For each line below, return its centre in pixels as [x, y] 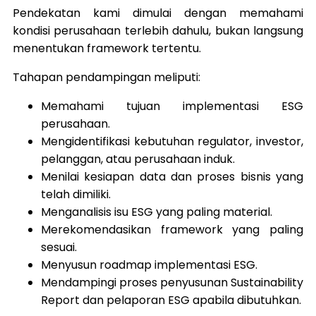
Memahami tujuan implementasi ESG [172, 107]
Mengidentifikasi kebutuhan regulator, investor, [172, 142]
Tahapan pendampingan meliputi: [107, 78]
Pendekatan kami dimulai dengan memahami [158, 13]
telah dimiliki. [76, 195]
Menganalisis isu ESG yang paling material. [157, 212]
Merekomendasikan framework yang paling [172, 230]
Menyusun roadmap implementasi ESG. [149, 265]
